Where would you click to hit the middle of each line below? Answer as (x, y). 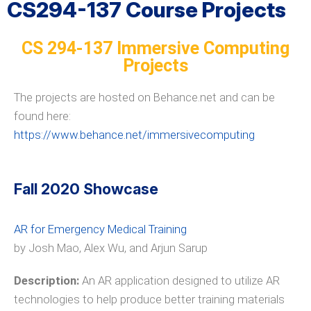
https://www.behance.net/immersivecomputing (134, 135)
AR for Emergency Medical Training (100, 229)
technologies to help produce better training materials (149, 299)
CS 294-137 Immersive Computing (155, 48)
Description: (47, 280)
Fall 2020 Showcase (86, 188)
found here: (42, 116)
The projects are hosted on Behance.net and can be (144, 98)
